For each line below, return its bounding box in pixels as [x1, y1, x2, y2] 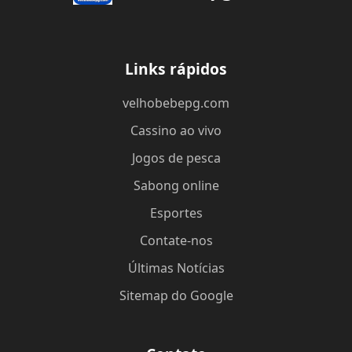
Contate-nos [139, 232, 213, 249]
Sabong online [133, 177, 219, 194]
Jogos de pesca [131, 149, 221, 167]
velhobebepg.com [123, 94, 229, 112]
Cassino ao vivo [130, 122, 222, 139]
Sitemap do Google [119, 287, 233, 304]
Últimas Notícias [127, 259, 225, 277]
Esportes [149, 204, 203, 222]
